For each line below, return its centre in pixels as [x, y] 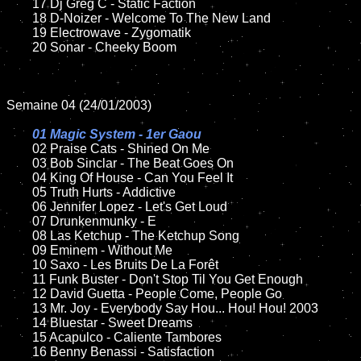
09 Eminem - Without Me [19, 250]
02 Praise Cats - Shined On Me [121, 149]
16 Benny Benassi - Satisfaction [19, 352]
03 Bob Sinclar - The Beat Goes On [19, 163]
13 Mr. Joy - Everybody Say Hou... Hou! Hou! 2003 [19, 308]
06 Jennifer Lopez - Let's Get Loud [19, 207]
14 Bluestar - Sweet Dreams [19, 323]
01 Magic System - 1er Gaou [117, 134]
